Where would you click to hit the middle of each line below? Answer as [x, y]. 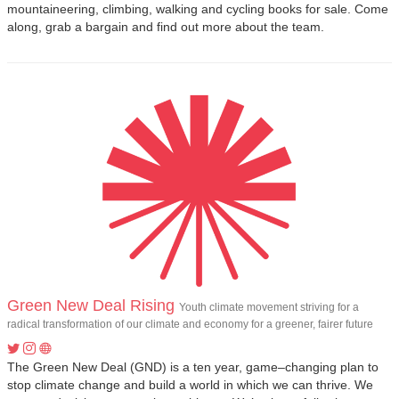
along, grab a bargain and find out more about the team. [166, 27]
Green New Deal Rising [91, 305]
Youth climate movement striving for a [269, 307]
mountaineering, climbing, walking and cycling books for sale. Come [198, 9]
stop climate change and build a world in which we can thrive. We [190, 385]
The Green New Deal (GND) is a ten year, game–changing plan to [193, 367]
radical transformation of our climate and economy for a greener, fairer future [190, 324]
